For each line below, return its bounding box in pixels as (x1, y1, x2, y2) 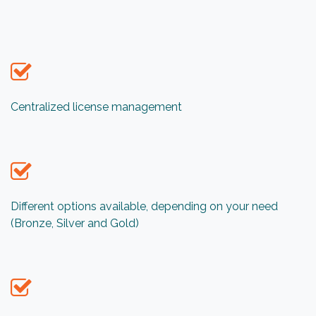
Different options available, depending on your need (11, 200, 278, 214)
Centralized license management (11, 100, 182, 114)
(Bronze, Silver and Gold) (11, 217, 139, 231)
